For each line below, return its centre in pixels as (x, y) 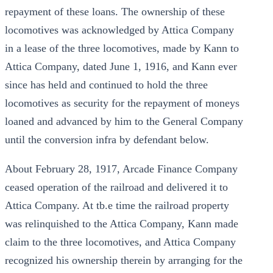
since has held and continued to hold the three (106, 85)
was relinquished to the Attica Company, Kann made (122, 224)
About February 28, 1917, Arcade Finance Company (121, 169)
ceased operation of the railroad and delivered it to (116, 187)
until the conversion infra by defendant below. (107, 140)
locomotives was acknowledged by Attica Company (119, 30)
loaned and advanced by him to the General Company (124, 121)
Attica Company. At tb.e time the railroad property (117, 205)
